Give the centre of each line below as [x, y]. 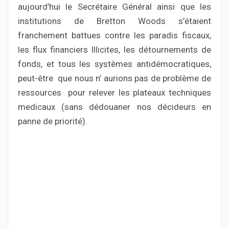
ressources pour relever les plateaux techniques [114, 93]
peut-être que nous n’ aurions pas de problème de [114, 78]
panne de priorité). [53, 121]
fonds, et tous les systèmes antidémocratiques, [114, 64]
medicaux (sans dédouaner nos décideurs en [114, 107]
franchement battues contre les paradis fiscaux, [114, 36]
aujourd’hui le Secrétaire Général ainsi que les [114, 7]
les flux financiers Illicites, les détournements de [114, 50]
